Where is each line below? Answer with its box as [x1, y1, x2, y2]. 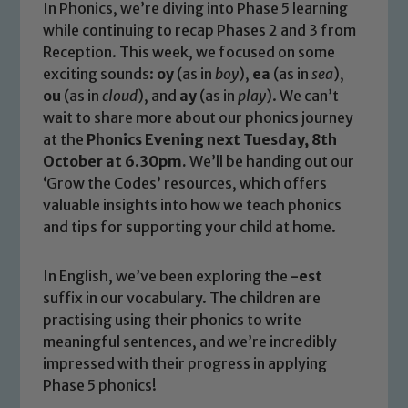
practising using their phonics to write [43, 310, 302, 329]
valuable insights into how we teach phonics [43, 195, 342, 214]
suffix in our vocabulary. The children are [43, 288, 321, 307]
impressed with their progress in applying [43, 353, 328, 372]
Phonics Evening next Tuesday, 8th [87, 129, 338, 148]
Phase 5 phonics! [43, 375, 158, 394]
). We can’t [266, 86, 340, 105]
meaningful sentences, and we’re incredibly [43, 331, 338, 351]
